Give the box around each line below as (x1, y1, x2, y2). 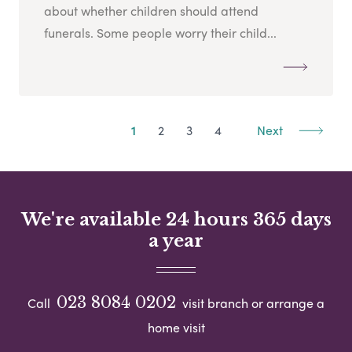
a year (148, 230, 203, 252)
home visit (147, 317, 205, 336)
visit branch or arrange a (179, 293, 324, 312)
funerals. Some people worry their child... (44, 24, 277, 42)
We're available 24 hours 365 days (20, 209, 332, 231)
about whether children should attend (44, 2, 258, 20)
